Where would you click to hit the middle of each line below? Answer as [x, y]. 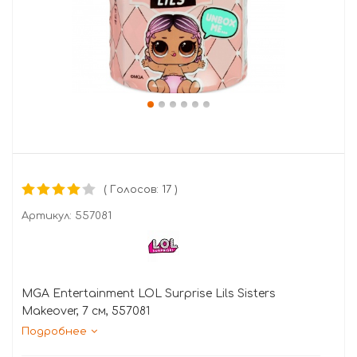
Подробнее [54, 331]
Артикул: [47, 216]
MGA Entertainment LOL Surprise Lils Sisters [149, 294]
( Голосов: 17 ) [141, 190]
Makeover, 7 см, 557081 [86, 311]
